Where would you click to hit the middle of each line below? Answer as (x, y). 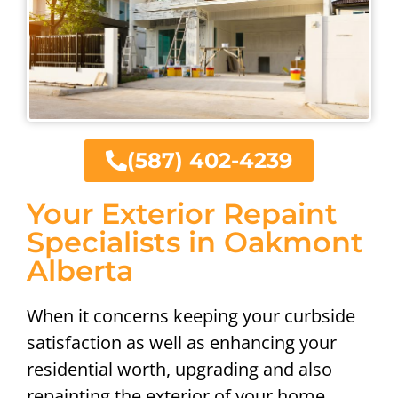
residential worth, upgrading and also (179, 369)
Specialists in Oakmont (195, 242)
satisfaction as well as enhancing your (182, 342)
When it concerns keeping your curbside (191, 315)
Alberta (80, 270)
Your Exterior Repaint (182, 213)
